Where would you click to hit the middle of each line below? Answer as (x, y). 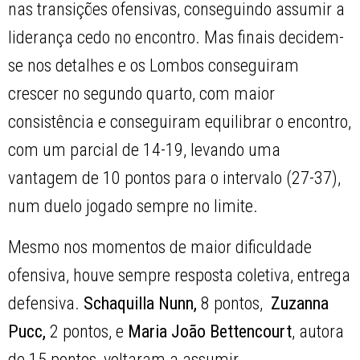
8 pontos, (232, 304)
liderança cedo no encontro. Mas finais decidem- (176, 38)
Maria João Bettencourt (210, 332)
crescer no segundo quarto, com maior (142, 94)
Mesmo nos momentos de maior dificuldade (160, 247)
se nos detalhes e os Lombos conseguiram (154, 66)
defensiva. (46, 304)
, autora (318, 332)
